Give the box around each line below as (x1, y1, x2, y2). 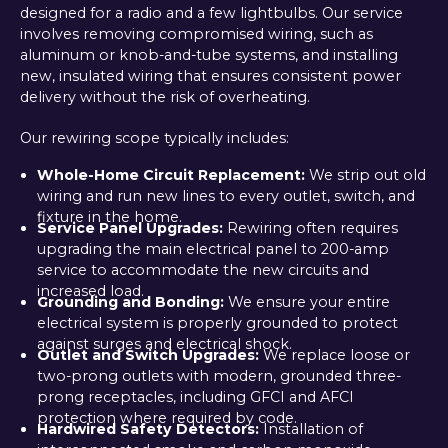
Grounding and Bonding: (36, 292, 224, 311)
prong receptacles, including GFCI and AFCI (36, 387, 354, 406)
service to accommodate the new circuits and (36, 260, 369, 279)
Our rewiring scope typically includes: (19, 129, 289, 148)
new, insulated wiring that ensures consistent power (19, 66, 401, 85)
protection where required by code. (36, 408, 297, 427)
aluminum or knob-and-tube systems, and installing (19, 45, 398, 64)
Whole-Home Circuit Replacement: (36, 165, 305, 184)
